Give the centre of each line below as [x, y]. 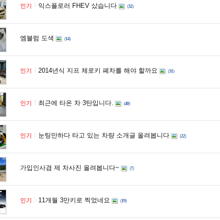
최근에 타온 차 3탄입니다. [76, 103]
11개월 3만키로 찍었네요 [74, 200]
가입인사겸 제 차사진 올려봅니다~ [70, 168]
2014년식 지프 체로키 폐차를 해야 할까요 [98, 70]
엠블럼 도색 [37, 38]
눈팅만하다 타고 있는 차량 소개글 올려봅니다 [104, 135]
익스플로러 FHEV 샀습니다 [78, 6]
